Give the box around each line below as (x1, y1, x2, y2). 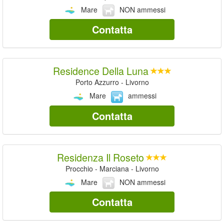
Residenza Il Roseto (57, 149, 144, 164)
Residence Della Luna (52, 63, 148, 78)
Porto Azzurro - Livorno (75, 77, 149, 87)
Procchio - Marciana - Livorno (65, 163, 159, 173)
